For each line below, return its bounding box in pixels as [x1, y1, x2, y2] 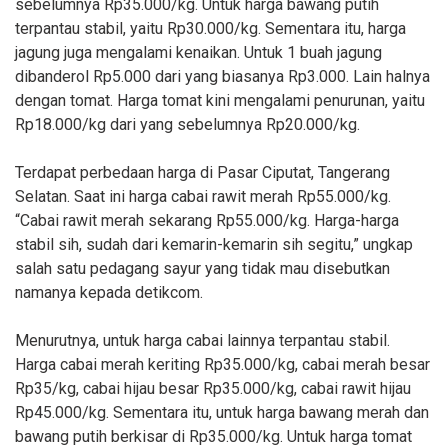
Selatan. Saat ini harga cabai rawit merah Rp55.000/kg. [15, 187, 391, 207]
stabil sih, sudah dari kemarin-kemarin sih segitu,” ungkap [15, 235, 413, 255]
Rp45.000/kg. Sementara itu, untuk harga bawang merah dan [15, 403, 429, 423]
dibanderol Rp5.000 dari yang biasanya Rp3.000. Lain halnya [15, 67, 430, 87]
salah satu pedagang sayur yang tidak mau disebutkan [15, 259, 390, 279]
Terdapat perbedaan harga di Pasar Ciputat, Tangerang [15, 163, 390, 183]
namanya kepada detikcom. [15, 283, 203, 303]
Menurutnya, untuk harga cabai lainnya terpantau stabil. [15, 331, 390, 351]
